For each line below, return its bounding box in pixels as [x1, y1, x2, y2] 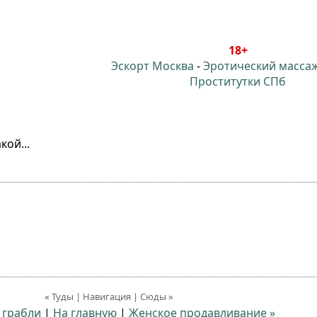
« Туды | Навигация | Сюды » [45, 290, 173, 303]
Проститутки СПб [190, 74, 286, 89]
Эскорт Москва [111, 58, 194, 74]
